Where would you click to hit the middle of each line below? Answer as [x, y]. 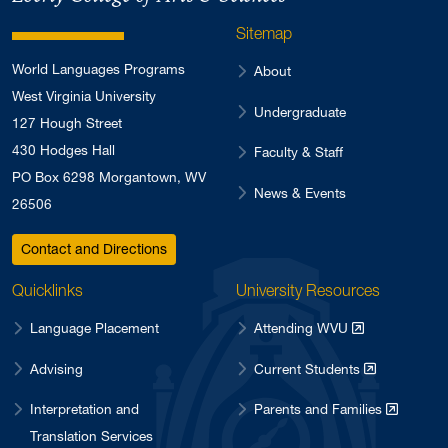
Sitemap [264, 33]
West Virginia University [84, 96]
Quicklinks [47, 290]
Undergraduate [302, 111]
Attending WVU [303, 328]
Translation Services [91, 436]
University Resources [308, 290]
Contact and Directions [94, 249]
